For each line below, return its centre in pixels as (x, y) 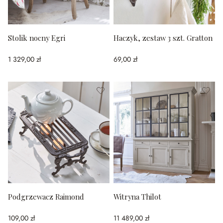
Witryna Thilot (137, 197)
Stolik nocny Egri (37, 38)
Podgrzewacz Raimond (46, 197)
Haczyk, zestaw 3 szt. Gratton (163, 38)
